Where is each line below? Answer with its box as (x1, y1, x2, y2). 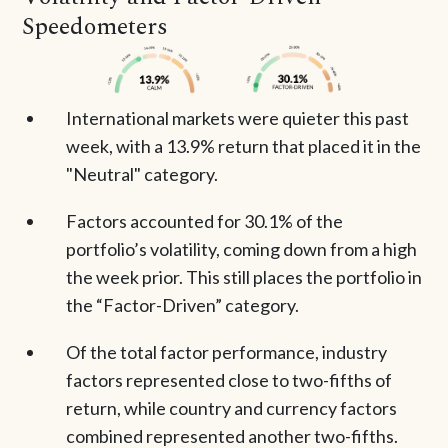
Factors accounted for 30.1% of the (65, 210, 343, 233)
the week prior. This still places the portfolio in (65, 266, 422, 289)
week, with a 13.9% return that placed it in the (65, 134, 421, 157)
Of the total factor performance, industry (65, 341, 387, 364)
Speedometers (22, 8, 169, 45)
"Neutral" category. (65, 162, 218, 185)
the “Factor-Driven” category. (65, 294, 299, 317)
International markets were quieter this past (65, 106, 409, 129)
